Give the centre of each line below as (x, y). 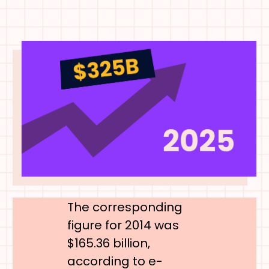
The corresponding (125, 207)
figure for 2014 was (123, 225)
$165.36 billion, (108, 243)
